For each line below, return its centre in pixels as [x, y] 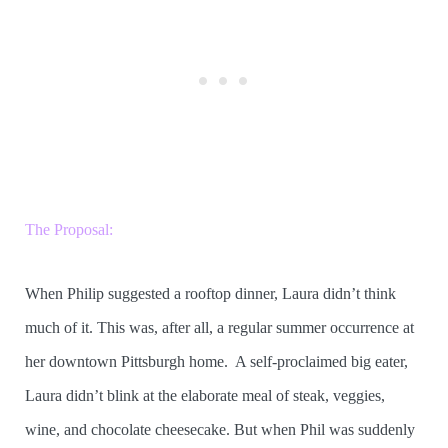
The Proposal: [69, 230]
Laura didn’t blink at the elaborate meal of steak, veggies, [205, 396]
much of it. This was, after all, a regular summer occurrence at [219, 328]
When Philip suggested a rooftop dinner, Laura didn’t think [210, 294]
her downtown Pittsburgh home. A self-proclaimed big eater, [216, 362]
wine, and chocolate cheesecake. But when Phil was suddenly [220, 430]
